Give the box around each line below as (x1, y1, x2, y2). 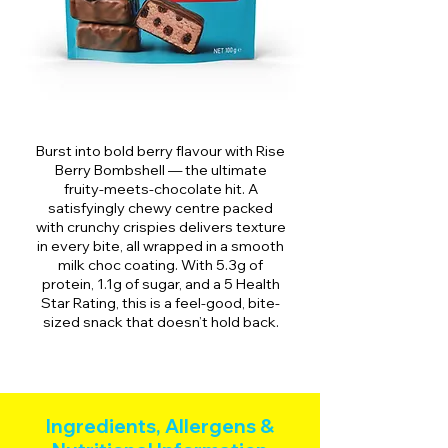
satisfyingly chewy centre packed (48, 198, 273, 217)
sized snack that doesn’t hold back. (42, 312, 279, 331)
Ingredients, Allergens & (46, 414, 274, 438)
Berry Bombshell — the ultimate (54, 160, 267, 179)
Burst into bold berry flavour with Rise (36, 141, 285, 160)
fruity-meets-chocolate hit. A (63, 179, 258, 198)
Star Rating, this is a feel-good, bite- (41, 293, 280, 312)
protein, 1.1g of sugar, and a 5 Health (41, 274, 280, 293)
